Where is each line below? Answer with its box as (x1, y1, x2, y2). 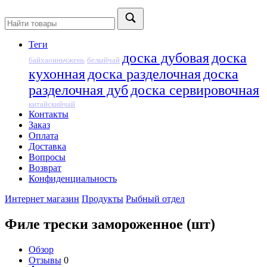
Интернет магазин (5, 194, 79, 204)
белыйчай (87, 56, 120, 64)
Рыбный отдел (126, 194, 185, 204)
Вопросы (29, 152, 66, 162)
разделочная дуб (29, 82, 128, 98)
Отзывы (29, 254, 61, 265)
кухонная (29, 66, 85, 82)
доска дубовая (122, 50, 209, 66)
